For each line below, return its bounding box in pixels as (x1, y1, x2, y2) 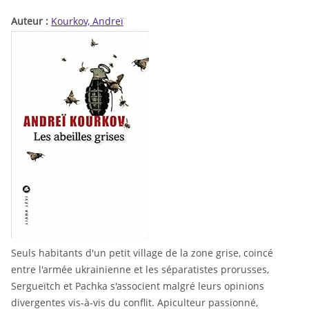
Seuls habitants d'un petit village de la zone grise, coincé (11, 246, 273, 260)
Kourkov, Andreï (51, 14, 123, 28)
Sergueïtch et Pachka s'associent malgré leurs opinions (11, 279, 264, 293)
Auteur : (11, 14, 51, 28)
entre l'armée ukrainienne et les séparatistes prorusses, (11, 263, 269, 277)
